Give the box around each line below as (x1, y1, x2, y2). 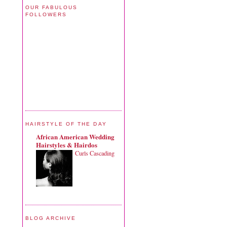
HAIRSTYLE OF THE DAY (25, 121, 107, 127)
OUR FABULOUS (25, 4, 78, 10)
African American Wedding (36, 131, 115, 141)
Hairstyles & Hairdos (36, 139, 97, 149)
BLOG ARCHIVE (25, 215, 77, 221)
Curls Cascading (75, 148, 115, 157)
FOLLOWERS (25, 11, 67, 17)
